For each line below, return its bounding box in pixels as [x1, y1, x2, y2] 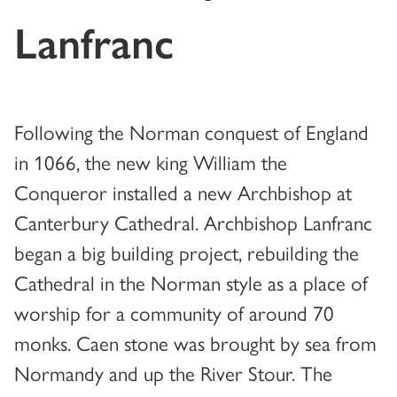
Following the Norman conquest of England [14, 116, 369, 146]
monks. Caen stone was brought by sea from [14, 327, 377, 357]
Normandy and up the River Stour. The [14, 357, 332, 387]
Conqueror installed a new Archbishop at [14, 176, 352, 206]
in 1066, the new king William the [14, 146, 287, 176]
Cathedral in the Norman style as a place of [14, 267, 368, 297]
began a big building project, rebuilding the [14, 237, 359, 267]
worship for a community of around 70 [14, 297, 334, 327]
